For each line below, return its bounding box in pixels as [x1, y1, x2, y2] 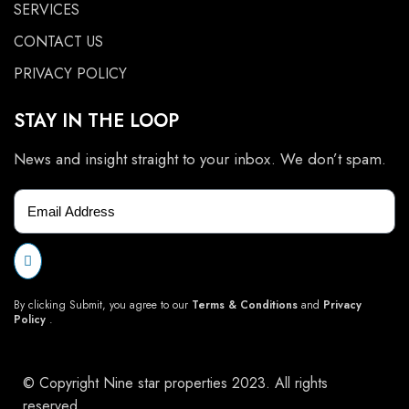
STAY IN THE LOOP [14, 108, 179, 134]
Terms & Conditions [192, 297, 298, 313]
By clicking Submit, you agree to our [14, 297, 192, 313]
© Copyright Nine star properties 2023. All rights [23, 372, 328, 393]
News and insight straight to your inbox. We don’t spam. [14, 148, 386, 170]
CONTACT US [14, 31, 103, 52]
